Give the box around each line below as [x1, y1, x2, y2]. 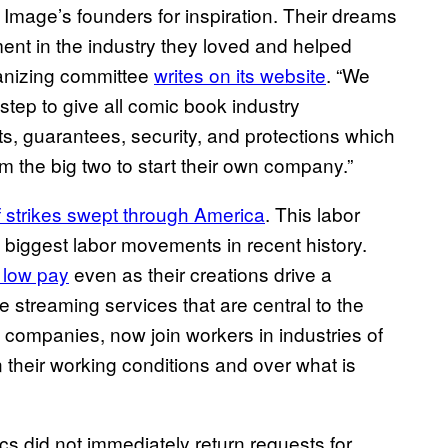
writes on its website [154, 61, 326, 89]
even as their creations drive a [69, 260, 332, 288]
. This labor [265, 200, 360, 228]
